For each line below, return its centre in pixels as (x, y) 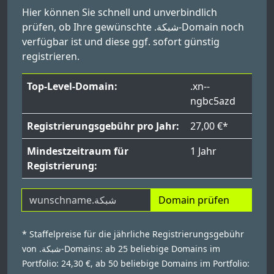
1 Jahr (203, 151)
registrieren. (51, 56)
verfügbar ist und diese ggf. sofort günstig (121, 42)
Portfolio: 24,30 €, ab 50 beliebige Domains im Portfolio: (136, 263)
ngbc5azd (213, 101)
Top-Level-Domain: (72, 86)
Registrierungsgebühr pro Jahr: (103, 126)
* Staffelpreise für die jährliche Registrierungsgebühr (133, 234)
